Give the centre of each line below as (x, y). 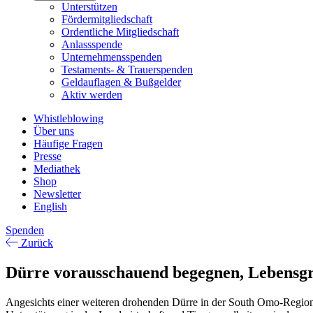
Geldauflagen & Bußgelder (121, 82)
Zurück (36, 243)
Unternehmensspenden (112, 57)
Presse (48, 156)
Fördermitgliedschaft (107, 19)
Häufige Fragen (68, 144)
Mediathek (57, 169)
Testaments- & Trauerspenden (127, 70)
